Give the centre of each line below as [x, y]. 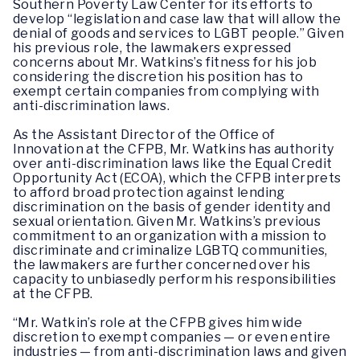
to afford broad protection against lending [149, 193]
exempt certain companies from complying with [166, 92]
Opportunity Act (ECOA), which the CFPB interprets [177, 178]
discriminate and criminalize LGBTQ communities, [170, 251]
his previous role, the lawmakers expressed [152, 48]
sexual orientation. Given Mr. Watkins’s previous [167, 222]
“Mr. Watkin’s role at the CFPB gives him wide [157, 323]
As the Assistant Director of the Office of [144, 135]
